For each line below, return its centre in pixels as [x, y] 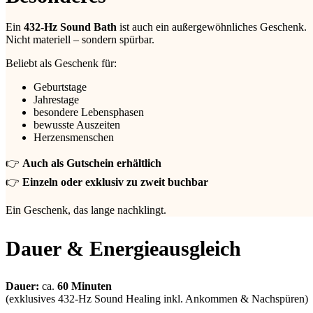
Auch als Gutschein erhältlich [92, 163]
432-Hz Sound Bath [70, 27]
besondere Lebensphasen [89, 112]
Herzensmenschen [74, 138]
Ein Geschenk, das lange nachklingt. [86, 210]
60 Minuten [85, 286]
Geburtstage [60, 87]
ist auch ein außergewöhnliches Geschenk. [212, 27]
